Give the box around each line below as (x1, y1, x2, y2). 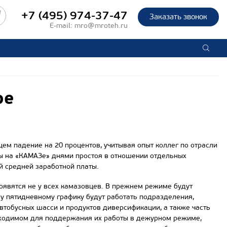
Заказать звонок (149, 12, 207, 21)
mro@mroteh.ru (74, 21, 128, 30)
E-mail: (50, 21, 74, 30)
